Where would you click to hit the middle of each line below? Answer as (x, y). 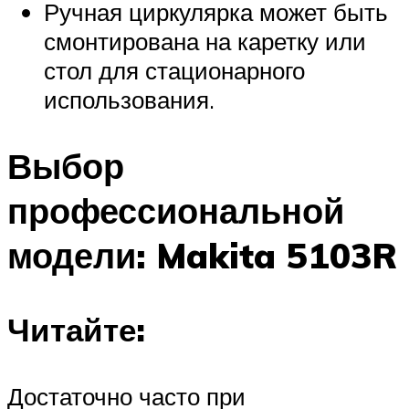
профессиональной (176, 211)
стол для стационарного (174, 71)
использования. (129, 100)
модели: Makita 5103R (202, 256)
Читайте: (76, 330)
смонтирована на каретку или (205, 42)
